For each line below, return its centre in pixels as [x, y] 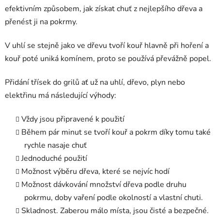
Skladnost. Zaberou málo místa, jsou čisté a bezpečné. [115, 210]
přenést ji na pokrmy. [41, 22]
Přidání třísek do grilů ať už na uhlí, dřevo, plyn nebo [95, 82]
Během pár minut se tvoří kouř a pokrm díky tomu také [116, 132]
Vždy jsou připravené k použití [73, 119]
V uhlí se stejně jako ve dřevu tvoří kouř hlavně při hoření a [107, 45]
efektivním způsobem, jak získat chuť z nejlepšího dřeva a [104, 8]
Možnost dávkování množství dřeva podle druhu [104, 184]
